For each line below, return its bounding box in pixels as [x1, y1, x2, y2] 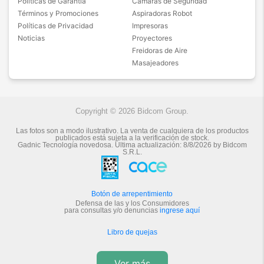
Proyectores [132, 34, 172, 43]
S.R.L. [122, 148, 142, 157]
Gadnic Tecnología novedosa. [17, 141, 113, 150]
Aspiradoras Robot [132, 9, 192, 18]
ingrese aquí [160, 206, 200, 215]
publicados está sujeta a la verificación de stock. [55, 134, 209, 143]
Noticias [18, 34, 45, 43]
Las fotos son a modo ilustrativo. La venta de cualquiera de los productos [15, 127, 249, 136]
